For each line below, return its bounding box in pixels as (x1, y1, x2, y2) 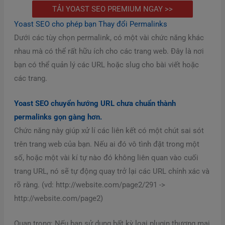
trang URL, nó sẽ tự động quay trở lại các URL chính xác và (14, 166, 209, 176)
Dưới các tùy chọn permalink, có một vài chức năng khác (14, 33, 204, 42)
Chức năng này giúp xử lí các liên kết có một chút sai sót (14, 126, 204, 135)
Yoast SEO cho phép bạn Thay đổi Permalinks (14, 19, 167, 29)
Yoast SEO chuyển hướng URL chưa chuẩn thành (14, 98, 176, 108)
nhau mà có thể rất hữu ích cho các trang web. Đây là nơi (14, 46, 204, 56)
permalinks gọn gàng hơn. (14, 112, 102, 122)
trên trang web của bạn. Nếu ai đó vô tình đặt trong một (14, 139, 199, 149)
